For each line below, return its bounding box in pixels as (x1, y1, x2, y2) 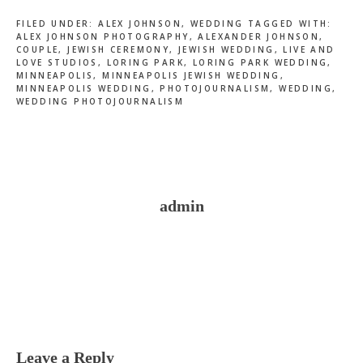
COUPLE (16, 43, 59, 55)
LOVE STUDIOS (16, 56, 98, 68)
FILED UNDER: (16, 17, 99, 29)
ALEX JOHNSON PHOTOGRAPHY (16, 30, 190, 42)
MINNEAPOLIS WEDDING (16, 82, 152, 94)
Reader (15, 293, 73, 315)
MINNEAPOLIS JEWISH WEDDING (102, 69, 280, 81)
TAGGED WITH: (248, 17, 332, 29)
